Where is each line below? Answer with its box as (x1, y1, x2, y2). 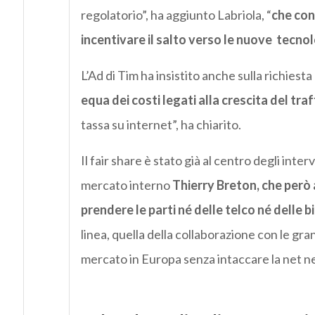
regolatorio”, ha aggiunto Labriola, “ (80, 7, 271, 23)
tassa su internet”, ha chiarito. (80, 117, 241, 133)
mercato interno (80, 177, 172, 193)
